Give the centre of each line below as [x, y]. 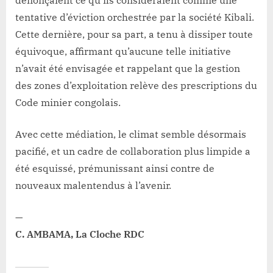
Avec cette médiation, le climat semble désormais [131, 134]
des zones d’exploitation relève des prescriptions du [136, 85]
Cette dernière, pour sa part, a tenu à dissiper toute [134, 34]
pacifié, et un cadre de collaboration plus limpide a [133, 151]
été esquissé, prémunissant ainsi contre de [115, 168]
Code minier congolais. [68, 102]
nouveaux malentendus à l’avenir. [93, 185]
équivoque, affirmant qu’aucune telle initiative [123, 51]
